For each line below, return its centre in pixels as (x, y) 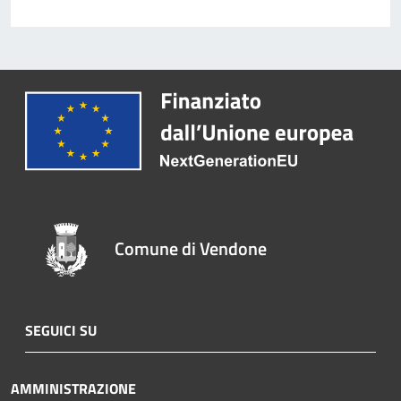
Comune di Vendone (191, 248)
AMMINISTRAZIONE (73, 388)
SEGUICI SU (61, 330)
